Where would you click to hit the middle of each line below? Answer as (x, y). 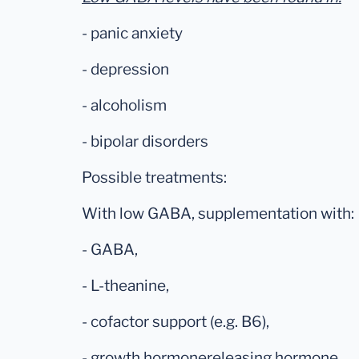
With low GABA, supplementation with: (218, 214)
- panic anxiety (132, 34)
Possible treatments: (154, 178)
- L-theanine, (125, 286)
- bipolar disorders (145, 142)
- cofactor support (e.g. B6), (175, 322)
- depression (125, 70)
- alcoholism (124, 106)
